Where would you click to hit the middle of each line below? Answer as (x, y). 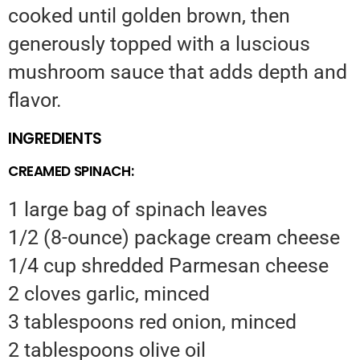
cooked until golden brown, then (149, 16)
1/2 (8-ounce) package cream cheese (174, 238)
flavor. (35, 100)
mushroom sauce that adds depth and (178, 72)
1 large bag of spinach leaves (138, 210)
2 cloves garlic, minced (109, 294)
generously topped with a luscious (159, 44)
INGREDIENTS (55, 139)
